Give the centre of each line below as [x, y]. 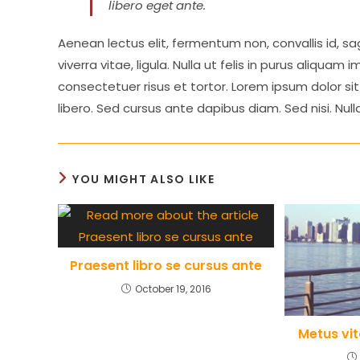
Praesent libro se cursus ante [166, 266]
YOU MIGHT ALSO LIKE [144, 179]
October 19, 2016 [173, 289]
